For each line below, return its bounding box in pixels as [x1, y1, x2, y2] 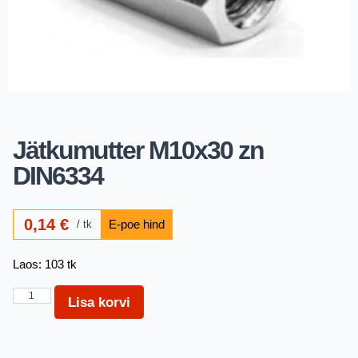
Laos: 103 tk [13, 257, 77, 271]
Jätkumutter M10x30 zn [13, 135, 264, 165]
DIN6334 [13, 161, 103, 190]
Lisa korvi [68, 295, 130, 309]
